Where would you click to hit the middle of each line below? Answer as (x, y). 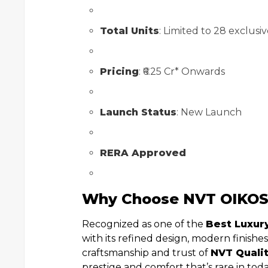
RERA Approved (143, 153)
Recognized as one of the (144, 224)
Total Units (130, 31)
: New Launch (209, 112)
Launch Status (138, 112)
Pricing (119, 71)
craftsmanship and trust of (146, 253)
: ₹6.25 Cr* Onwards (182, 71)
